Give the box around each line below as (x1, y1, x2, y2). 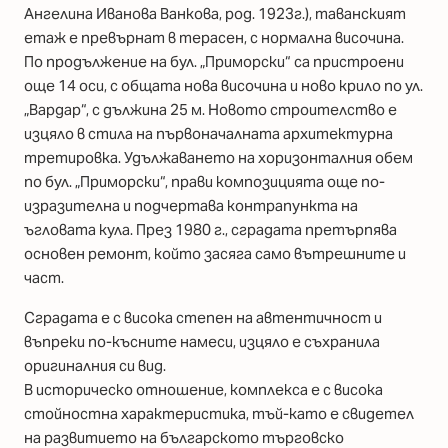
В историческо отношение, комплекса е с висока (24, 379, 383, 399)
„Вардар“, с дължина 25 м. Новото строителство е (24, 100, 397, 120)
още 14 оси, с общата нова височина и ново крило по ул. (24, 76, 423, 96)
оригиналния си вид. (24, 355, 166, 375)
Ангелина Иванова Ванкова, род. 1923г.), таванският (24, 4, 406, 24)
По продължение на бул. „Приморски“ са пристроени (24, 52, 404, 72)
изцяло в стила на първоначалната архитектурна (24, 124, 393, 144)
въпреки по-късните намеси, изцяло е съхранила (24, 331, 380, 351)
